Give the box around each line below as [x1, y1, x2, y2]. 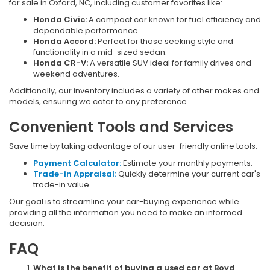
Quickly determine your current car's [118, 168, 260, 180]
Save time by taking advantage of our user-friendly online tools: [9, 140, 257, 152]
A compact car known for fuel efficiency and [89, 13, 261, 25]
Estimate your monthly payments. [123, 157, 253, 169]
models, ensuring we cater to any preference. [9, 95, 189, 107]
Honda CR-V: [33, 57, 90, 69]
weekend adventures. [33, 67, 119, 80]
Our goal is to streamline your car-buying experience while [9, 195, 239, 207]
